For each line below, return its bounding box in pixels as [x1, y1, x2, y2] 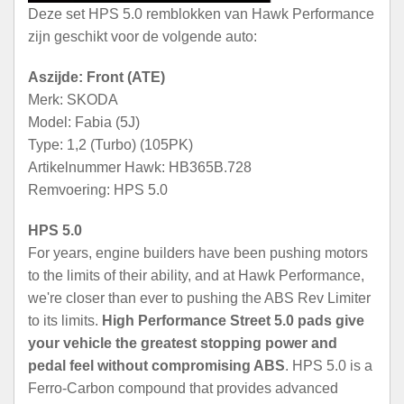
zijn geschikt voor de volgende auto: [28, 28, 257, 44]
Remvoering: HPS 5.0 [28, 181, 168, 197]
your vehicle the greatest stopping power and [28, 335, 337, 351]
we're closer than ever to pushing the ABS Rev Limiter [28, 289, 371, 306]
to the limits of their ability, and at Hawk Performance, [28, 267, 364, 283]
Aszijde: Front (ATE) [28, 69, 165, 85]
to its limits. [28, 312, 102, 328]
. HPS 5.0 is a [285, 357, 372, 373]
